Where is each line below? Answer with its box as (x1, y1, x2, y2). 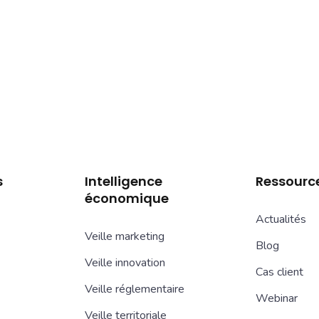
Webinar (256, 291, 298, 307)
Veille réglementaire (85, 281, 184, 298)
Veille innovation (85, 255, 165, 271)
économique (85, 189, 169, 208)
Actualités (256, 211, 306, 228)
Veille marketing (85, 229, 164, 245)
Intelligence (85, 172, 162, 191)
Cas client (256, 264, 303, 281)
